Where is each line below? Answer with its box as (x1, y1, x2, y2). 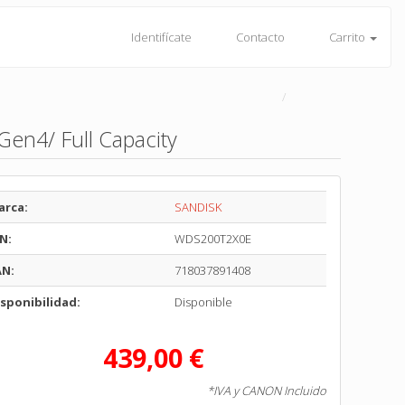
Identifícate (127, 29, 192, 45)
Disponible (174, 294, 232, 310)
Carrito (326, 29, 368, 45)
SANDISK (174, 199, 221, 215)
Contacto (232, 29, 285, 45)
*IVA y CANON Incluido (207, 382, 327, 399)
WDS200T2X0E (174, 231, 251, 247)
